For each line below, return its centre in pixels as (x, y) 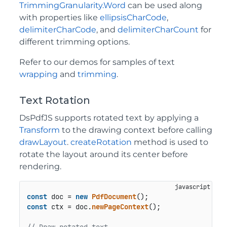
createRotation (101, 142)
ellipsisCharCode (133, 17)
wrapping (40, 74)
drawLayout (43, 142)
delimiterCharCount (158, 29)
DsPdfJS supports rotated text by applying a (109, 118)
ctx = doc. (69, 207)
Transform (40, 130)
